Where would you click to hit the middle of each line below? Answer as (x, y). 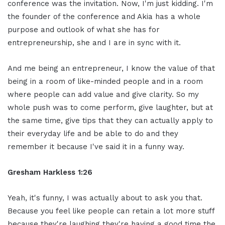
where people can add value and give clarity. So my (103, 94)
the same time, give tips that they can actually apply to (110, 120)
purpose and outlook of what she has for (84, 29)
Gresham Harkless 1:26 (50, 172)
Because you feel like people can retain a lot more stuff (111, 211)
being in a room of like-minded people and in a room (105, 81)
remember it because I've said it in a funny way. (96, 146)
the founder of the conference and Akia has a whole (104, 16)
